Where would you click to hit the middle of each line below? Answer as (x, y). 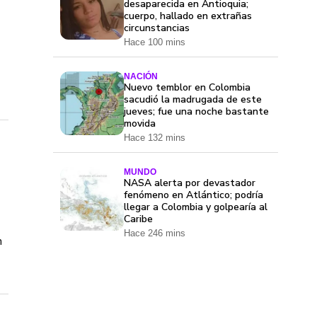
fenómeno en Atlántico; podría (194, 195)
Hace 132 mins (155, 138)
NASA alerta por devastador (190, 183)
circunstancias (157, 28)
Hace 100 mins (155, 42)
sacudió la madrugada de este (193, 100)
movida (140, 124)
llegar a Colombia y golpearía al (196, 207)
